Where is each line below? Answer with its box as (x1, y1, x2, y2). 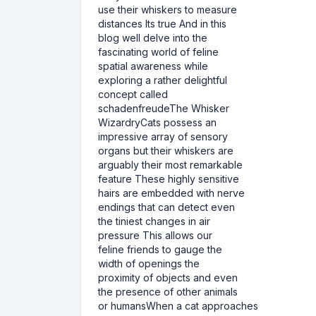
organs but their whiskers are (98, 145, 233, 157)
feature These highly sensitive (98, 173, 239, 185)
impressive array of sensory (98, 130, 228, 142)
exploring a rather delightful (98, 74, 227, 86)
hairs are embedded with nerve (98, 187, 245, 199)
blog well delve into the (98, 32, 207, 44)
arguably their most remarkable (98, 159, 243, 171)
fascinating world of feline (98, 46, 219, 58)
